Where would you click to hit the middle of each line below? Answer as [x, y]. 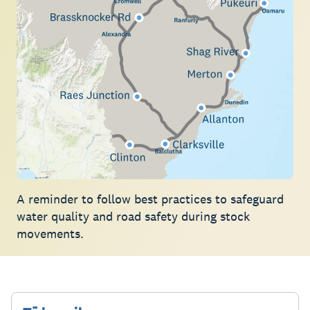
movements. [50, 234]
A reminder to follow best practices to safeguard [150, 199]
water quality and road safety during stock [133, 217]
